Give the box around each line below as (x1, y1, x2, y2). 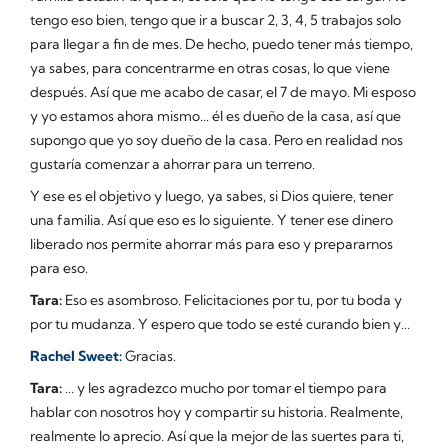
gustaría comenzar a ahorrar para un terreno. (30, 154, 315, 173)
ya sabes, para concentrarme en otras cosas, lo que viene (30, 58, 390, 77)
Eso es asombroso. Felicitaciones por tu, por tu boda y (62, 290, 402, 309)
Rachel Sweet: (30, 346, 122, 365)
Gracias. (122, 346, 176, 365)
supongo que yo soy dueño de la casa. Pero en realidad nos (30, 130, 403, 149)
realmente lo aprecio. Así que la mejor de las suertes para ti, (30, 426, 404, 445)
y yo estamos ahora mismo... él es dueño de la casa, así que (30, 106, 401, 125)
